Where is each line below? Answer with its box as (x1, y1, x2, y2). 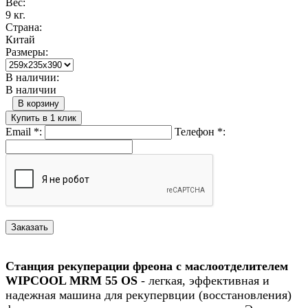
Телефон (175, 125, 217, 137)
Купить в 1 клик (11, 112, 76, 123)
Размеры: (5, 45, 48, 58)
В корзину (18, 98, 59, 109)
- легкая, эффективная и (137, 273, 269, 287)
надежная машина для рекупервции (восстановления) (5, 287, 291, 302)
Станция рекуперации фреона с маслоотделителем (5, 258, 288, 273)
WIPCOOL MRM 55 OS (5, 273, 137, 287)
